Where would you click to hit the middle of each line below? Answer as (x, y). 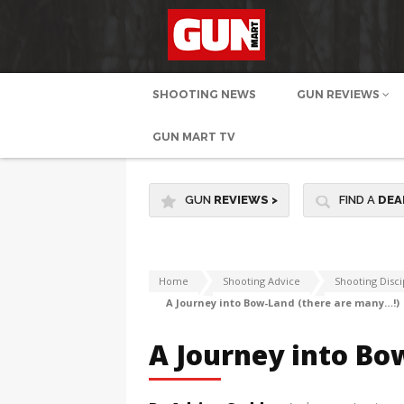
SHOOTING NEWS (204, 94)
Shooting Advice (261, 281)
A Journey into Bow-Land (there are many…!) (282, 303)
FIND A (358, 200)
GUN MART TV (193, 137)
